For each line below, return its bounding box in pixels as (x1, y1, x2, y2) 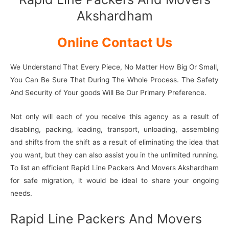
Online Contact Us (57, 34, 172, 50)
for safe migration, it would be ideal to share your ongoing (10, 176, 219, 185)
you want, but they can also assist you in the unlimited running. (10, 150, 219, 159)
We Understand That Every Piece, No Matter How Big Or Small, (10, 62, 219, 71)
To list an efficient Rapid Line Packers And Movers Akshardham (10, 163, 219, 172)
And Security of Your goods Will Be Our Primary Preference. (10, 88, 207, 97)
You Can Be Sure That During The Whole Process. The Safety (10, 75, 219, 84)
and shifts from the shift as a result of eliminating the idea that (10, 138, 219, 146)
